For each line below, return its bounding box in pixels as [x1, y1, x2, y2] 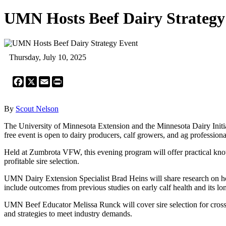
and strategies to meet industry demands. [4, 209, 132, 218]
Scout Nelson [16, 104, 59, 113]
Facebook [24, 75, 55, 84]
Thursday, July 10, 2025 [9, 52, 86, 62]
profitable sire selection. [4, 156, 79, 165]
